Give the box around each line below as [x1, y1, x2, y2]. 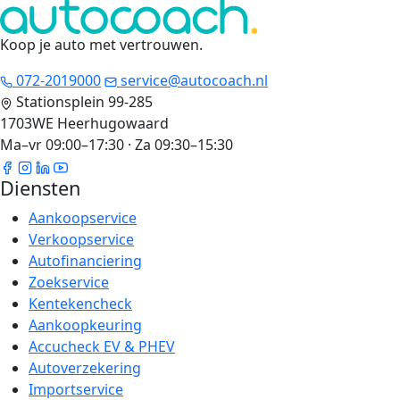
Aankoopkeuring [29, 315, 142, 336]
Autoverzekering [29, 358, 141, 379]
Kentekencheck [29, 294, 132, 314]
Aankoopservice [29, 208, 137, 229]
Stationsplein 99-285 [16, 92, 153, 112]
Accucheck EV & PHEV [29, 337, 175, 357]
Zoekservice [29, 272, 109, 293]
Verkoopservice [29, 229, 134, 250]
